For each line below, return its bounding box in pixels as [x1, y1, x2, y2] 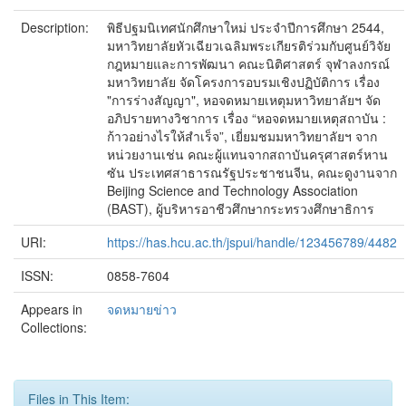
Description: [21, 18, 92, 36]
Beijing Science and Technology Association [107, 181, 358, 199]
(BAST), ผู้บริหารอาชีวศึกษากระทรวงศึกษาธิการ [107, 199, 374, 217]
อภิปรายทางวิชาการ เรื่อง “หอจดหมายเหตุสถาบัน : [107, 109, 386, 127]
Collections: [21, 318, 87, 336]
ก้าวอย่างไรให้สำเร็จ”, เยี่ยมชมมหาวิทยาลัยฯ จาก [107, 127, 377, 145]
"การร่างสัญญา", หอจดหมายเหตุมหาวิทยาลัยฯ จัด [107, 91, 381, 109]
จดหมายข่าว [107, 300, 177, 318]
